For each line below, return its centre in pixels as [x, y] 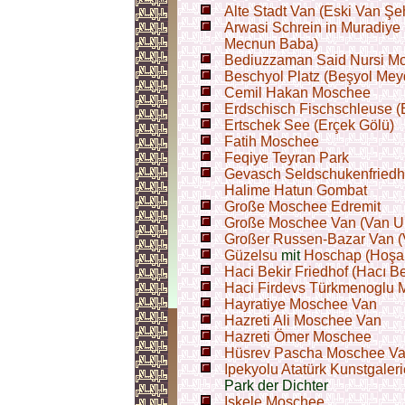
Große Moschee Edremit [302, 207]
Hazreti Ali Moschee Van [303, 320]
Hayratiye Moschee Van [301, 304]
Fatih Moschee [272, 141]
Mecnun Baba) [271, 44]
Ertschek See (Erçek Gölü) [309, 125]
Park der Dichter [276, 386]
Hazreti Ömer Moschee [298, 337]
